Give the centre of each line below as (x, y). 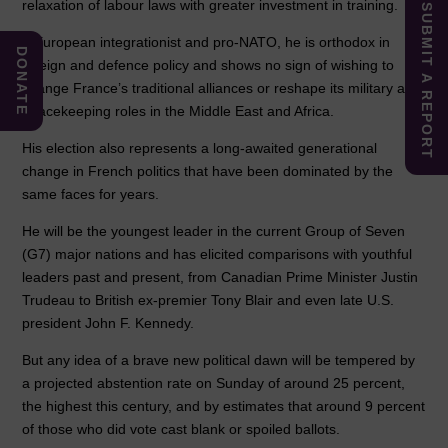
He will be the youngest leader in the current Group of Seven (214, 231)
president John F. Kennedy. (108, 323)
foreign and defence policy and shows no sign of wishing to (208, 65)
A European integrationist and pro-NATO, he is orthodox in (206, 42)
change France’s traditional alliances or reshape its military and (222, 88)
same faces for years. (91, 194)
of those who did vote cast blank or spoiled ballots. (181, 429)
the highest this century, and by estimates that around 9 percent (224, 406)
